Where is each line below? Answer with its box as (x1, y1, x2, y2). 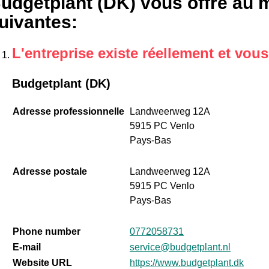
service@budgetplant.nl (129, 242, 231, 253)
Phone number (12, 226, 80, 237)
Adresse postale (12, 166, 87, 177)
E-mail (12, 242, 41, 253)
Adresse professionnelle (12, 106, 124, 117)
